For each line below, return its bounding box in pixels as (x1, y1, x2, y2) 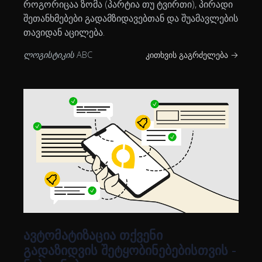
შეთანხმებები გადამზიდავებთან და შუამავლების (23, 12, 238, 25)
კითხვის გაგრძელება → (146, 49, 239, 61)
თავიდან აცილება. (23, 26, 105, 39)
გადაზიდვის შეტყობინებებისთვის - (23, 241, 236, 259)
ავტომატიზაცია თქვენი (23, 226, 163, 244)
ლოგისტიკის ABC (23, 49, 92, 61)
